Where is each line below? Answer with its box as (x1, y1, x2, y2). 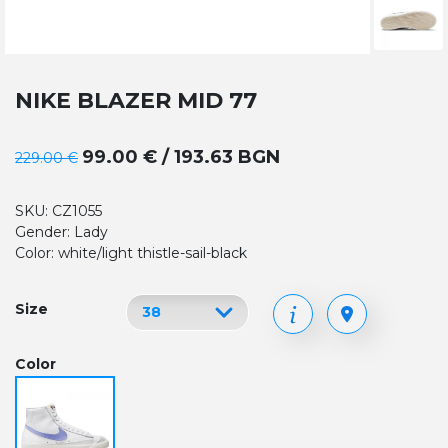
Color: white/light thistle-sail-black (15, 243, 247, 262)
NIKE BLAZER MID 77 (15, 86, 257, 114)
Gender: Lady (15, 222, 108, 241)
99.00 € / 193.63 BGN (82, 145, 280, 168)
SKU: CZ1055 (15, 201, 102, 220)
